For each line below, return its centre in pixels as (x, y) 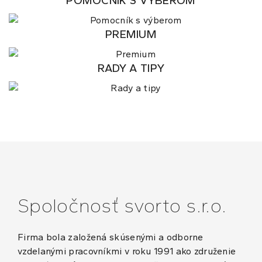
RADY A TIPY (131, 68)
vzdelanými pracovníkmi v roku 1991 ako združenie (127, 251)
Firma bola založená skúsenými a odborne (111, 237)
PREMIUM (131, 35)
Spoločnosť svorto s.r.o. (122, 206)
